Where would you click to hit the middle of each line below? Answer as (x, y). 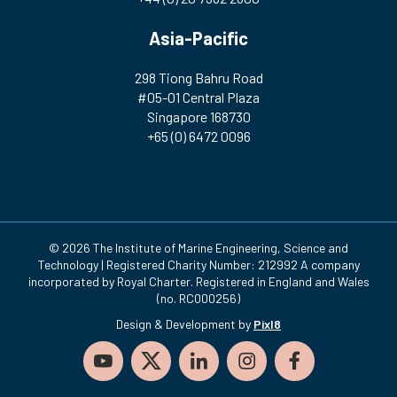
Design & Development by (185, 324)
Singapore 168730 (198, 117)
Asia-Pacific (198, 38)
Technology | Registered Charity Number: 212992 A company (198, 265)
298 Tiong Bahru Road (198, 78)
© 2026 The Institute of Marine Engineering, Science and (198, 248)
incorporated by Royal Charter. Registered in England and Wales (198, 281)
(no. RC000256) (198, 298)
